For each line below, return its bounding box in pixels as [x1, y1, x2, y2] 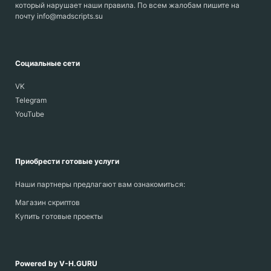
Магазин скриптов [15, 198, 80, 207]
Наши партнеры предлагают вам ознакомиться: [15, 180, 185, 189]
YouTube [15, 109, 44, 119]
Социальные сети [15, 59, 80, 68]
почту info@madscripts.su [15, 11, 103, 21]
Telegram [15, 96, 47, 105]
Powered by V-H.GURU [15, 259, 97, 269]
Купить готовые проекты [15, 212, 103, 221]
